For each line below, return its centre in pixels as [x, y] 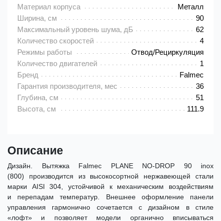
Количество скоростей [55, 41]
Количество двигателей [57, 64]
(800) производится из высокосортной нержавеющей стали [110, 176]
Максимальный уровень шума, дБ [75, 30]
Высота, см [37, 109]
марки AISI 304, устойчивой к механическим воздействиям [110, 187]
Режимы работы [45, 52]
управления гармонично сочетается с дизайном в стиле [110, 207]
